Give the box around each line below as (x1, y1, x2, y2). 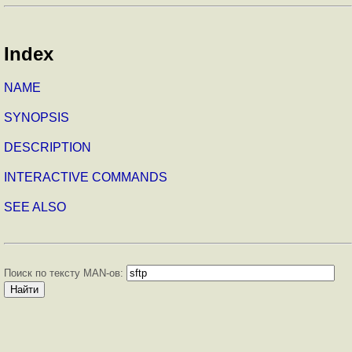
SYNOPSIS (4, 110, 69, 124)
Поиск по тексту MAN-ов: (4, 266, 126, 279)
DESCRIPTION (4, 140, 91, 154)
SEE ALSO (4, 200, 66, 214)
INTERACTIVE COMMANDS (4, 170, 167, 184)
